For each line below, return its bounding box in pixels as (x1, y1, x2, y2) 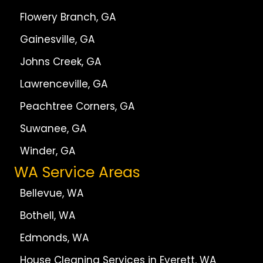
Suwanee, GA (20, 121, 86, 136)
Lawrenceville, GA (20, 76, 107, 91)
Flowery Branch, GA (20, 9, 116, 24)
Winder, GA (20, 143, 75, 158)
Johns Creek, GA (20, 54, 101, 69)
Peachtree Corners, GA (20, 99, 134, 113)
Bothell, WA (20, 208, 75, 222)
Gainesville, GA (20, 32, 95, 46)
